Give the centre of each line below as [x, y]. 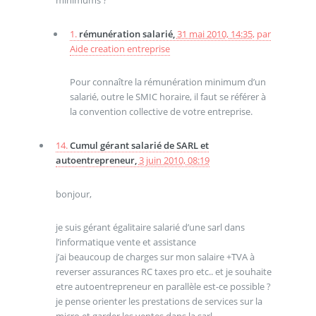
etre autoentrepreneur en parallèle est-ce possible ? [163, 287]
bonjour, [73, 194]
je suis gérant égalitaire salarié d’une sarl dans [150, 227]
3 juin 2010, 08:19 [174, 160]
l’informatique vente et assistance [126, 242]
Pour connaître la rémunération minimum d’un [168, 82]
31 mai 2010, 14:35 [214, 34]
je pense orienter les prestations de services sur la [159, 302]
